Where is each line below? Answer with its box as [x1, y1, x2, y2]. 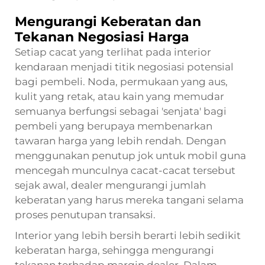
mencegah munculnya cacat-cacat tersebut [15, 164, 235, 176]
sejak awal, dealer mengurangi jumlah [15, 179, 206, 191]
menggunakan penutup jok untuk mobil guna [15, 149, 246, 161]
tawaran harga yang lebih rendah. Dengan [15, 134, 226, 147]
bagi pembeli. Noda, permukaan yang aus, [15, 75, 228, 88]
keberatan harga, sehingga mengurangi [15, 244, 214, 256]
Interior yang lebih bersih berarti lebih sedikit [15, 229, 241, 241]
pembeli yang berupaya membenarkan [15, 119, 212, 132]
